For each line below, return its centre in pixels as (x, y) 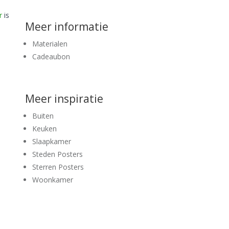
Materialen (50, 43)
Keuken (44, 128)
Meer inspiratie (64, 98)
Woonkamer (53, 179)
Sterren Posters (58, 167)
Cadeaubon (51, 56)
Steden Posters (58, 154)
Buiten (43, 116)
